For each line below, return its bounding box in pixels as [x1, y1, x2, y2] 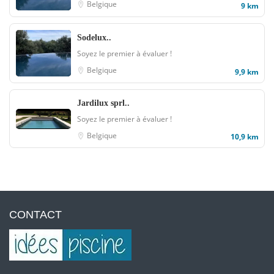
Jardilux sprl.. [77, 98, 130, 108]
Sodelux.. [77, 33, 111, 42]
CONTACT [9, 209, 62, 221]
